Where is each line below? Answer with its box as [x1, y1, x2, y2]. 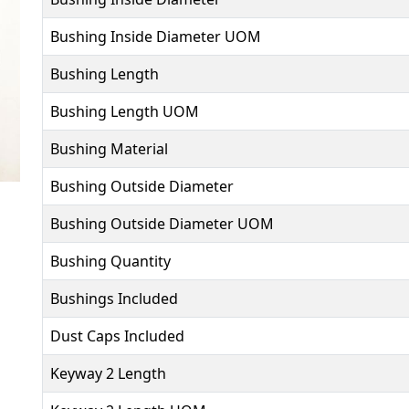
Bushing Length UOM [50, 101, 199, 121]
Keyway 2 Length [50, 363, 166, 383]
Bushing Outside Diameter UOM [50, 214, 274, 234]
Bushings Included [50, 288, 178, 309]
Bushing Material [50, 139, 168, 159]
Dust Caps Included [50, 326, 184, 346]
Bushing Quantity [50, 251, 171, 271]
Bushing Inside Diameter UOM [50, 26, 261, 47]
